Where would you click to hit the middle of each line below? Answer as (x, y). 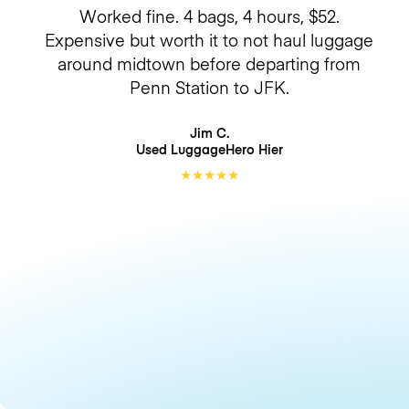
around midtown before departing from (209, 63)
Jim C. (209, 132)
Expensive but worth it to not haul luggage (209, 39)
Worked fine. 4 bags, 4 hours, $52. (209, 16)
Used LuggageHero (197, 149)
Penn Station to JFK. (209, 87)
